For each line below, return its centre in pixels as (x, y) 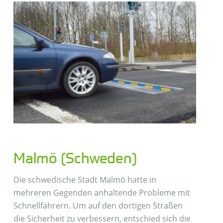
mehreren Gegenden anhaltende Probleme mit (102, 193)
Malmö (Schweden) (75, 158)
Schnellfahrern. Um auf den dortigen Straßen (98, 206)
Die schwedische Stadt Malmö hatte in (85, 180)
